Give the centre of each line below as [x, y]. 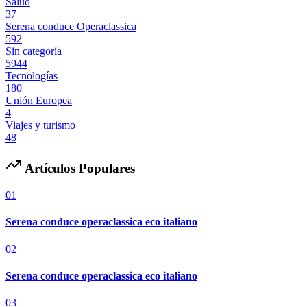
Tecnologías [32, 75]
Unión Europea [39, 100]
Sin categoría [34, 51]
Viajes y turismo [40, 125]
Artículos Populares [78, 169]
